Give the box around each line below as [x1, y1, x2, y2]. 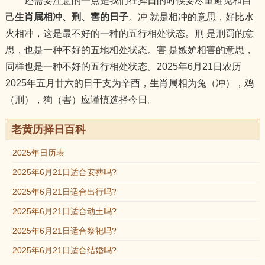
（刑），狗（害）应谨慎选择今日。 [5, 95, 157, 105]
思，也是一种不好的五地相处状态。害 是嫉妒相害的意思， [5, 45, 254, 55]
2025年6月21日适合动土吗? [12, 206, 117, 216]
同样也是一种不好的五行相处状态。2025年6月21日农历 [5, 62, 241, 72]
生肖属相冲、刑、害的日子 [14, 12, 128, 22]
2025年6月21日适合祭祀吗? [12, 226, 117, 235]
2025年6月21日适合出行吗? [12, 187, 117, 196]
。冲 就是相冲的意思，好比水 [128, 12, 254, 22]
